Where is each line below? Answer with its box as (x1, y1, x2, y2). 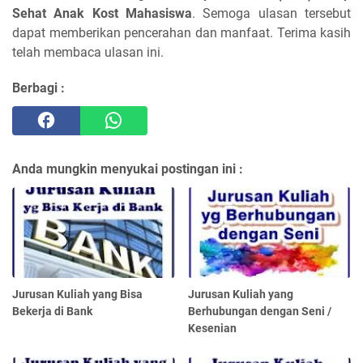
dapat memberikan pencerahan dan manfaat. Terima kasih (12, 24, 351, 41)
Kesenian (188, 322, 237, 335)
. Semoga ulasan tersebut (192, 5, 351, 21)
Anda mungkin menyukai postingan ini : (12, 160, 243, 177)
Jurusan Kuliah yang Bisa (12, 288, 143, 301)
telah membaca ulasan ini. (12, 44, 164, 60)
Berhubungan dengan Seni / (188, 305, 332, 318)
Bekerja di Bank (12, 305, 92, 318)
